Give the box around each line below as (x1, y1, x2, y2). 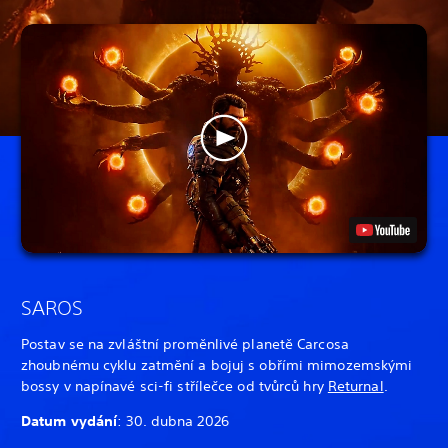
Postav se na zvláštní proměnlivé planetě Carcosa (21, 334, 349, 353)
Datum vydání (21, 411, 118, 430)
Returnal (327, 376, 384, 395)
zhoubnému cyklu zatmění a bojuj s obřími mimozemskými (21, 355, 413, 374)
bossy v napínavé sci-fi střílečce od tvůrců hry (21, 376, 328, 395)
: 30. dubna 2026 (117, 411, 229, 430)
